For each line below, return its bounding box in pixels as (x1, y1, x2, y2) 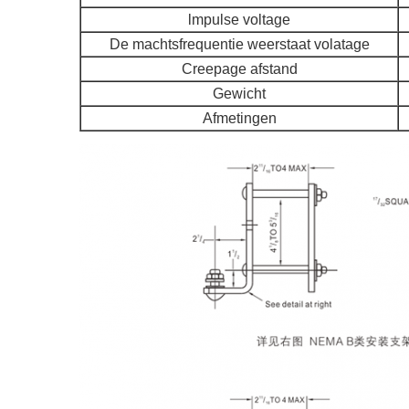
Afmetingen (202, 110, 277, 126)
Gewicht (213, 86, 266, 101)
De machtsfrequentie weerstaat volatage (109, 37, 370, 52)
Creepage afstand (181, 61, 298, 77)
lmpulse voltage (188, 12, 290, 27)
